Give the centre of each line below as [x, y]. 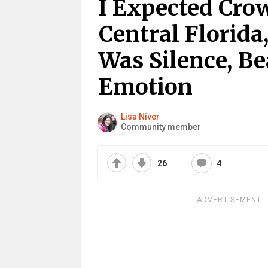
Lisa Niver [140, 117]
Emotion [145, 87]
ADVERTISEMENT [229, 200]
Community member [161, 127]
